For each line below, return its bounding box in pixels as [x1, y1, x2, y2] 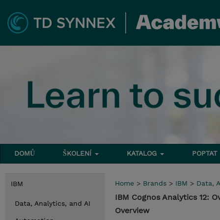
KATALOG [127, 149, 160, 157]
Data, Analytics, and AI [15, 199, 90, 207]
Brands [143, 179, 166, 187]
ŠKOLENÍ [63, 149, 94, 157]
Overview [115, 206, 149, 215]
